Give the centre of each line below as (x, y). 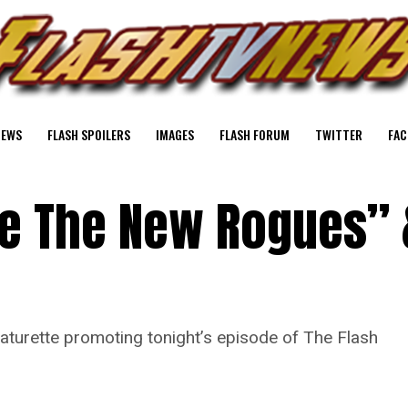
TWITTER (339, 134)
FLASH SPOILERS (89, 134)
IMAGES (175, 134)
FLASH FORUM (255, 134)
